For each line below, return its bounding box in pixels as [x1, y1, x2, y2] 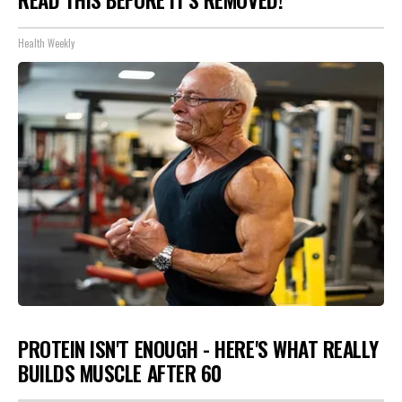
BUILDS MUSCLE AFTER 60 [18, 358, 222, 389]
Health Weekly [18, 36, 74, 50]
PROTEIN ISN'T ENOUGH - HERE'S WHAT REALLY [18, 334, 379, 364]
